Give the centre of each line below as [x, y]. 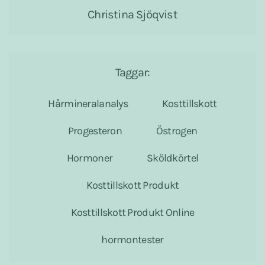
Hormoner [90, 158]
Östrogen [177, 130]
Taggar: [132, 72]
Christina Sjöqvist [132, 14]
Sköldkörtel [173, 158]
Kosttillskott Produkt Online [132, 212]
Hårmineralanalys [88, 103]
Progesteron [95, 130]
